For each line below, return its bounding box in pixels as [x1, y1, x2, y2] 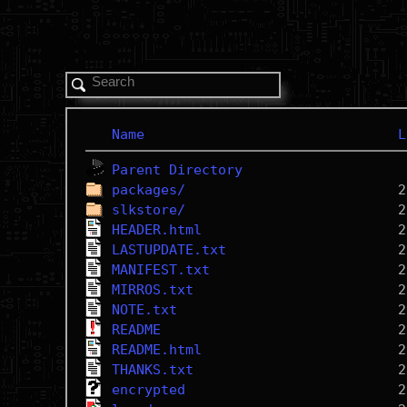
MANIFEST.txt [111, 262, 210, 278]
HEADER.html [111, 222, 202, 238]
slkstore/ [111, 202, 185, 218]
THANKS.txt [111, 362, 194, 378]
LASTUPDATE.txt [111, 242, 226, 258]
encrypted [111, 382, 185, 398]
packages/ [111, 182, 185, 198]
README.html [111, 342, 202, 358]
